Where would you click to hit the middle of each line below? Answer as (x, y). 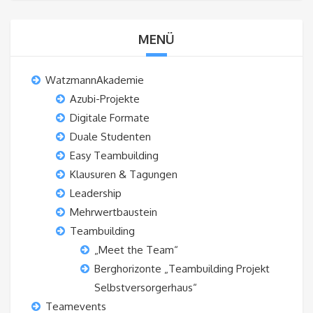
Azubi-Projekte (105, 99)
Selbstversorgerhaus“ (146, 288)
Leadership (96, 194)
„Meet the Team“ (136, 250)
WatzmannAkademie (95, 80)
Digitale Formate (110, 118)
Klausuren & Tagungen (124, 175)
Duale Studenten (110, 137)
